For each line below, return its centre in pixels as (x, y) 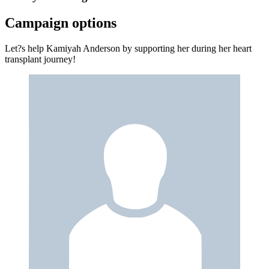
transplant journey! (41, 59)
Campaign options (61, 23)
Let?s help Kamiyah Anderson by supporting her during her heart (128, 48)
